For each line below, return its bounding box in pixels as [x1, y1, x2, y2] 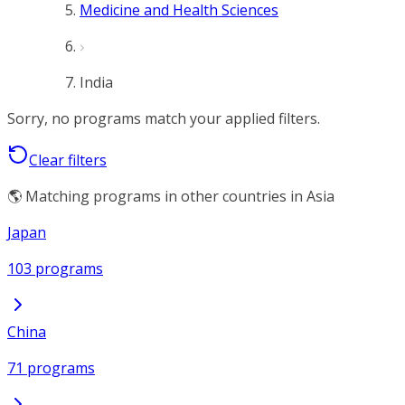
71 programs [7, 358, 95, 378]
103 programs [7, 259, 103, 278]
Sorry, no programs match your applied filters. [7, 108, 320, 128]
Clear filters [29, 150, 107, 170]
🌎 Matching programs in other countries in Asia [7, 186, 334, 206]
